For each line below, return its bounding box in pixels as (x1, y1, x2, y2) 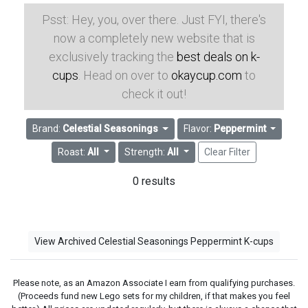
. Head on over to (78, 68, 171, 82)
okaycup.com (171, 68, 242, 82)
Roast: (58, 146, 88, 157)
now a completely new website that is (53, 31, 255, 45)
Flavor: (183, 123, 214, 135)
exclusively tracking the (48, 49, 177, 64)
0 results (133, 174, 175, 188)
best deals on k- (176, 49, 260, 64)
